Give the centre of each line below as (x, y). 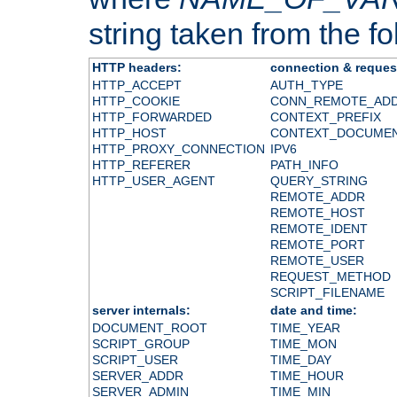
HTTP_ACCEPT (136, 85)
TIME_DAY (300, 359)
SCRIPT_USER (135, 359)
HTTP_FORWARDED (152, 117)
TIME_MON (303, 343)
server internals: (141, 310)
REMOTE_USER (317, 260)
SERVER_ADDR (137, 375)
